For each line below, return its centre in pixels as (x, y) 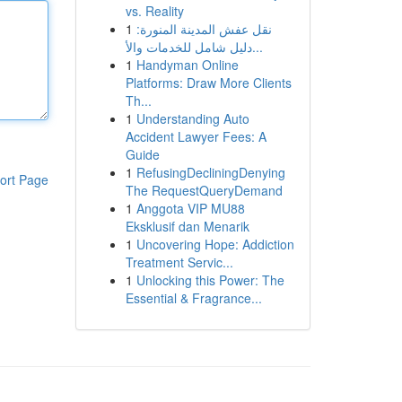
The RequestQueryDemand (204, 190)
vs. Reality (154, 11)
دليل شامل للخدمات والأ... (257, 47)
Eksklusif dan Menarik (187, 226)
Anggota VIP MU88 (190, 208)
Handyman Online (187, 65)
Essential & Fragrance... (193, 298)
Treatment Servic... (179, 262)
